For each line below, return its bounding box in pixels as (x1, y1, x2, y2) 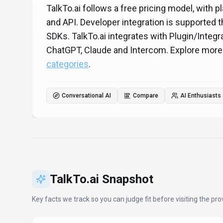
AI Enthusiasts (180, 92, 221, 99)
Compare (133, 92, 158, 99)
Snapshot (99, 172, 153, 186)
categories (46, 59, 89, 69)
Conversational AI (62, 92, 111, 99)
